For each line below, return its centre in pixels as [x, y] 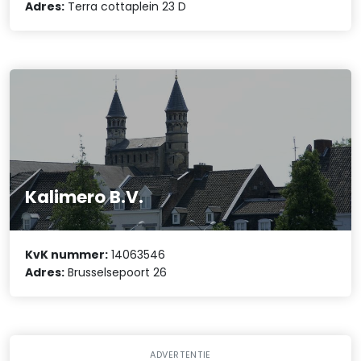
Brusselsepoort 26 [116, 272]
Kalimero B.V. [85, 197]
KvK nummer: [67, 254]
